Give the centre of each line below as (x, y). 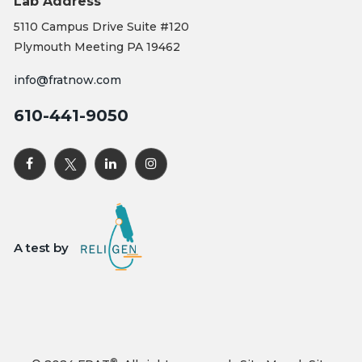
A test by (41, 247)
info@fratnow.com (67, 80)
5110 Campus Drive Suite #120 (101, 26)
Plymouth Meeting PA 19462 (97, 46)
